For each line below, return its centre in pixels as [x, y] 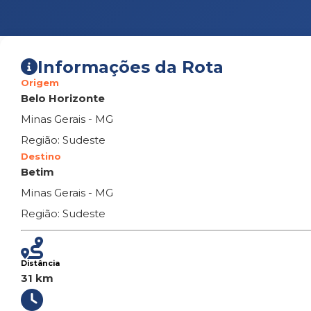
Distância [40, 263]
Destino [41, 156]
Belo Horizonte [63, 98]
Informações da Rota [131, 67]
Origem [40, 83]
